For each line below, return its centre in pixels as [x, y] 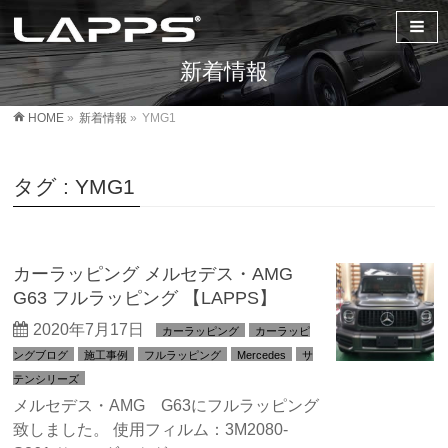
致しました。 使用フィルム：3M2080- [151, 429]
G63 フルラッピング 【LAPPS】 [145, 297]
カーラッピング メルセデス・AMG [153, 273]
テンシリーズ [46, 379]
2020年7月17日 [89, 329]
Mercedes [262, 355]
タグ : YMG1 [74, 186]
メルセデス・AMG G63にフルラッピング [166, 405]
